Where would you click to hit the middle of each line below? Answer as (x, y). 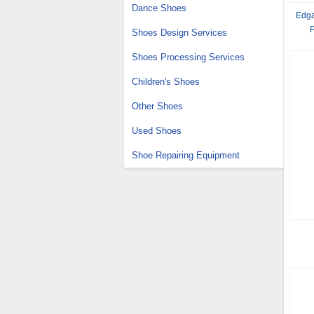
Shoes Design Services (179, 33)
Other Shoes (157, 106)
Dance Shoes (159, 8)
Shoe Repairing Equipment (186, 155)
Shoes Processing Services (188, 57)
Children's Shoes (166, 82)
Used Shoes (157, 131)
